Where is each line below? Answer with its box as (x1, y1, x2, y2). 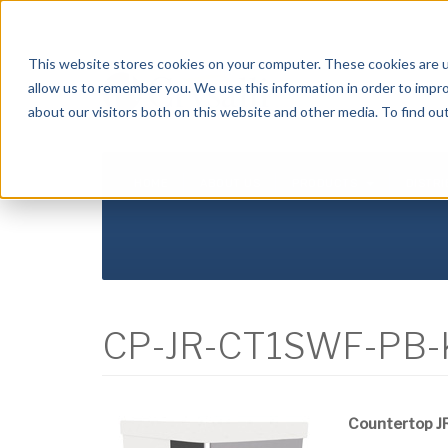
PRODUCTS (292, 177, 361, 190)
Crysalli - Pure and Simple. (102, 12, 251, 27)
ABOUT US (200, 177, 260, 190)
